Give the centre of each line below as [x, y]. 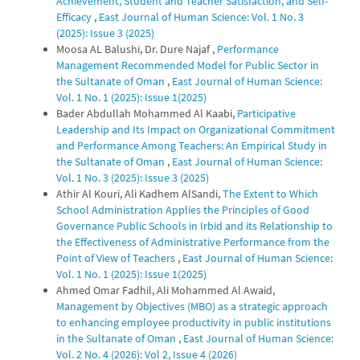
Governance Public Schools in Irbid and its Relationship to [194, 225]
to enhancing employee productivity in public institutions [194, 322]
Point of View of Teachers [117, 258]
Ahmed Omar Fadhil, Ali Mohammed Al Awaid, [166, 290]
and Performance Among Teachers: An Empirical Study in [192, 145]
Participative [266, 113]
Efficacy [75, 16]
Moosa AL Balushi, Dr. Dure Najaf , [137, 49]
